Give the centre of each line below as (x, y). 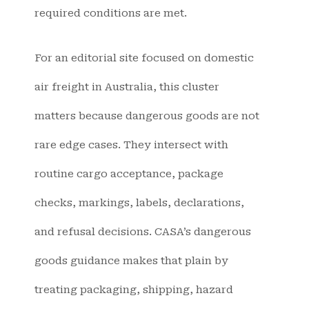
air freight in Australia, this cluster (127, 87)
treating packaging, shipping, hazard (134, 289)
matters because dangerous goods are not (147, 116)
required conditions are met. (111, 13)
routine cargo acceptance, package (129, 173)
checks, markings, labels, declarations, (139, 202)
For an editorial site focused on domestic (144, 58)
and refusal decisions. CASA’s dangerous (143, 231)
